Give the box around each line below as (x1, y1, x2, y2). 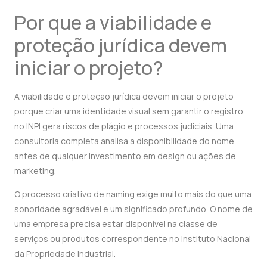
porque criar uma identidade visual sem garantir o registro (14, 105, 243, 117)
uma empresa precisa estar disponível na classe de (14, 218, 218, 230)
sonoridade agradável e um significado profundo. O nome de (14, 203, 253, 215)
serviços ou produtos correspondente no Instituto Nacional (14, 233, 251, 245)
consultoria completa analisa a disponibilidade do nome (14, 135, 234, 147)
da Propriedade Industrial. (14, 248, 116, 260)
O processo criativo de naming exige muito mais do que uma (14, 188, 252, 200)
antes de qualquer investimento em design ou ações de (14, 150, 236, 162)
